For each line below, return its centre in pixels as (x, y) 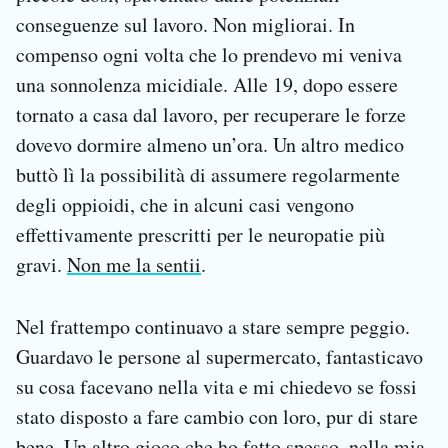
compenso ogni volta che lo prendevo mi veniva (209, 55)
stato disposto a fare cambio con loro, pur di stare (217, 417)
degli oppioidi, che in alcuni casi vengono (185, 205)
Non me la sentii (134, 265)
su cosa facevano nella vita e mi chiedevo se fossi (216, 387)
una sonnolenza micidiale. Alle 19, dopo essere (207, 85)
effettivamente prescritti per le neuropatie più (200, 235)
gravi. (41, 265)
